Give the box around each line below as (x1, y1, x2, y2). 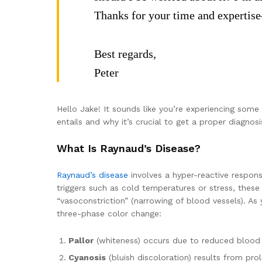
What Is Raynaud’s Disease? (57, 142, 201, 154)
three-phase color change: (57, 208, 161, 218)
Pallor (68, 235, 94, 245)
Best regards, (94, 47, 156, 60)
